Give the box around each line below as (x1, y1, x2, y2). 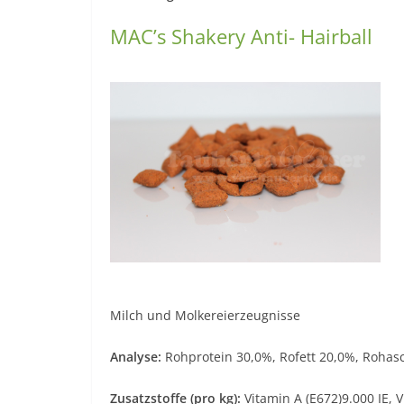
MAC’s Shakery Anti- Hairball (110, 22, 372, 50)
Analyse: (110, 347, 161, 365)
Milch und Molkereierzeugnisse (110, 306, 300, 324)
